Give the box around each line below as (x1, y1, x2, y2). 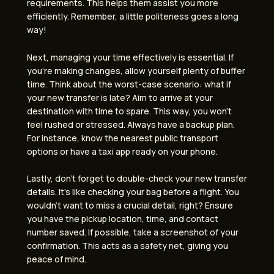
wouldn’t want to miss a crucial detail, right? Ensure (27, 199, 233, 212)
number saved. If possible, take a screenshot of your (27, 226, 239, 239)
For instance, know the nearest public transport (27, 131, 218, 144)
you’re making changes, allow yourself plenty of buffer (27, 64, 245, 76)
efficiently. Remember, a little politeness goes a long (27, 10, 239, 23)
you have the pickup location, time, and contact (27, 213, 218, 225)
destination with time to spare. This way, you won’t (27, 105, 232, 117)
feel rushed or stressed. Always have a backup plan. (27, 118, 235, 130)
